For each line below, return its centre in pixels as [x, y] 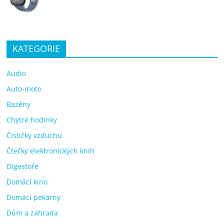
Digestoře [23, 166]
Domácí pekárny [34, 197]
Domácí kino [27, 181]
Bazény [19, 104]
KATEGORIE [36, 48]
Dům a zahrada [32, 212]
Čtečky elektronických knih [51, 150]
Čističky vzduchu [34, 135]
